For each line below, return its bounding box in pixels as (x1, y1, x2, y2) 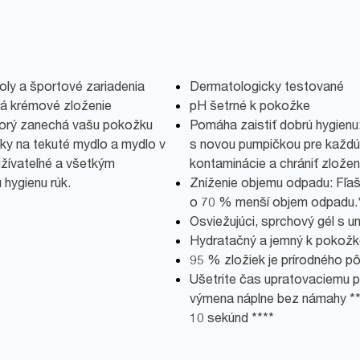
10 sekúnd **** (190, 309, 274, 325)
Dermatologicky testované (190, 78, 344, 94)
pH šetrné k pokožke (190, 97, 310, 113)
